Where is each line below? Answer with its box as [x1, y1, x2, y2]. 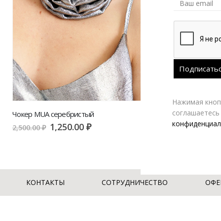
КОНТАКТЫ [26, 178, 65, 187]
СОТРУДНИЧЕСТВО [102, 178, 168, 187]
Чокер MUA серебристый [12, 109, 94, 119]
